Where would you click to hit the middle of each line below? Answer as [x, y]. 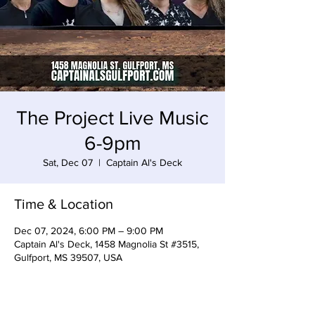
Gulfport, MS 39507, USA [68, 257]
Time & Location [64, 204]
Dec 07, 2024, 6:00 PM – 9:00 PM [89, 231]
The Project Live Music [112, 118]
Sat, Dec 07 [68, 162]
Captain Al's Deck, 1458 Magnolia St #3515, [107, 244]
